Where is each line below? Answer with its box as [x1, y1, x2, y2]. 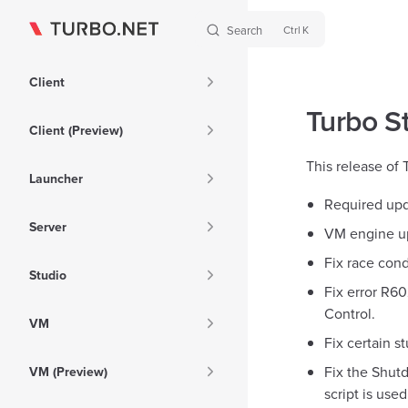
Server [29, 218, 66, 236]
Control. [324, 303, 375, 323]
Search [226, 22, 262, 38]
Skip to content [29, 23, 104, 38]
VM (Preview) [29, 362, 107, 381]
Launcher [29, 169, 83, 188]
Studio [29, 266, 66, 284]
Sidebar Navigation [29, 59, 149, 79]
